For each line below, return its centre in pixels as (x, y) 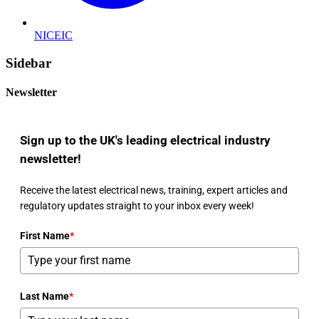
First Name (45, 236)
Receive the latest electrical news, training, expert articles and (154, 190)
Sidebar (28, 63)
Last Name (45, 297)
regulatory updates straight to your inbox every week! (137, 206)
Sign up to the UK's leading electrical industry (145, 141)
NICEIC (53, 36)
